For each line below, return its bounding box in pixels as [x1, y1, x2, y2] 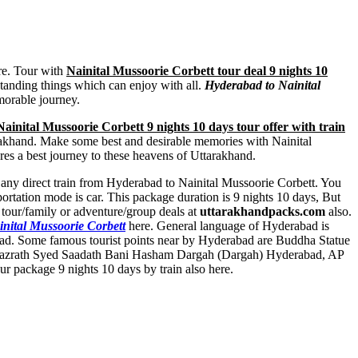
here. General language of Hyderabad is [125, 218, 329, 233]
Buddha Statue [276, 233, 350, 247]
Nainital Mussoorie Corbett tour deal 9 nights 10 [66, 63, 328, 78]
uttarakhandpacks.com [200, 204, 325, 218]
